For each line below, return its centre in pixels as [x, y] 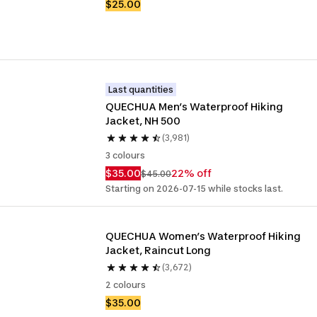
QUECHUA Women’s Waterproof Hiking [203, 236]
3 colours [126, 155]
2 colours [126, 285]
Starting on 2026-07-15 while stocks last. [195, 189]
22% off [192, 173]
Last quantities [141, 90]
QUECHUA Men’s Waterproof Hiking [195, 106]
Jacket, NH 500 [143, 121]
